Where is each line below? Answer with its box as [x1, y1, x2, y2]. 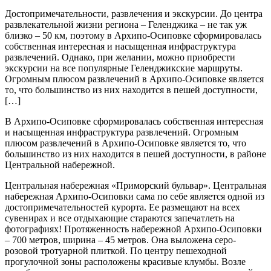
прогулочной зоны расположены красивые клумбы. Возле [5, 256, 246, 267]
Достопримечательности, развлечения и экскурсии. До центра [5, 8, 263, 19]
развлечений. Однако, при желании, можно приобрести [5, 51, 235, 62]
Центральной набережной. [5, 159, 115, 170]
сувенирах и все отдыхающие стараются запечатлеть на [5, 212, 235, 223]
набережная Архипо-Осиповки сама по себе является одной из [5, 191, 264, 201]
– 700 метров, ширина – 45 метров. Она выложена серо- [5, 234, 236, 245]
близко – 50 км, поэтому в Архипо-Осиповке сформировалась [5, 30, 261, 41]
